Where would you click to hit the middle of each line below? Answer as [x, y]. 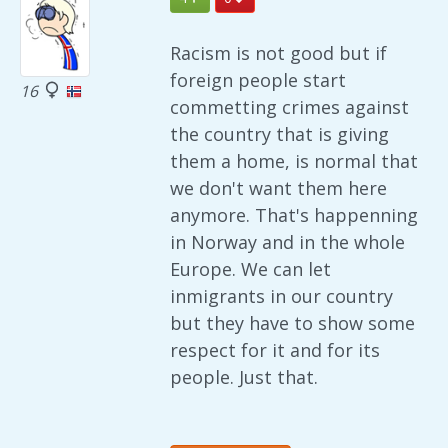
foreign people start [258, 79]
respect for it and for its [275, 349]
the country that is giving [279, 133]
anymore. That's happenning [294, 214]
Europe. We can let [250, 268]
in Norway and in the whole [287, 241]
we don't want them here [278, 187]
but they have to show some [292, 322]
